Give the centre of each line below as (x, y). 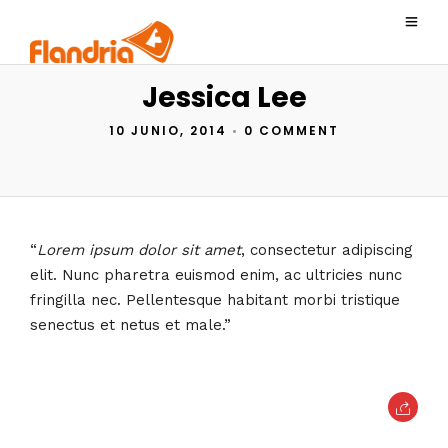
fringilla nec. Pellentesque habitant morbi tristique (215, 299)
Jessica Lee (224, 97)
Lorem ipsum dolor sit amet (139, 249)
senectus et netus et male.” (130, 324)
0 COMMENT (291, 130)
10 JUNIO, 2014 (168, 130)
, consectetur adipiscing (327, 249)
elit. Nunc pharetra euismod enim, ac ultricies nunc (216, 274)
